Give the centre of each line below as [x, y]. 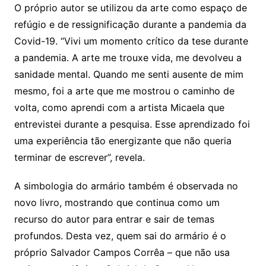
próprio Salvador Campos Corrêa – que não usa [122, 252]
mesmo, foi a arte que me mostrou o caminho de [124, 91]
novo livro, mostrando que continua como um [117, 202]
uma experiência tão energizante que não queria [123, 140]
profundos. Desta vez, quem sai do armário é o [120, 235]
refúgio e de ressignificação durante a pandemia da [130, 24]
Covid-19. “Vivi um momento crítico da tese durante [131, 41]
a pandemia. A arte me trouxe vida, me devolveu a [128, 57]
